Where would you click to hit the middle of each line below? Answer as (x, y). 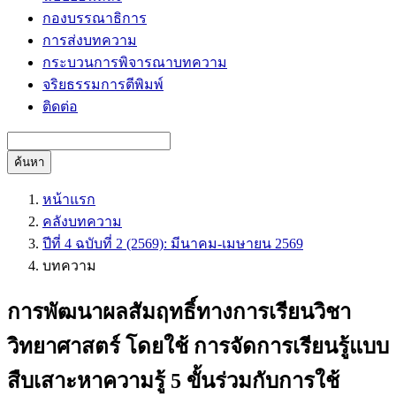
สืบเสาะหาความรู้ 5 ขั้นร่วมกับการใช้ (173, 381)
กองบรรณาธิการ (95, 18)
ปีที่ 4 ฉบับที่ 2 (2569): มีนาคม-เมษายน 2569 (173, 244)
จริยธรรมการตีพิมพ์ (103, 84)
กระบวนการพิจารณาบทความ (135, 62)
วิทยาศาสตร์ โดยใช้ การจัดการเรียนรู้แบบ (198, 346)
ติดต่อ (60, 107)
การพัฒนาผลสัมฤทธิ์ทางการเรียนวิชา (179, 312)
